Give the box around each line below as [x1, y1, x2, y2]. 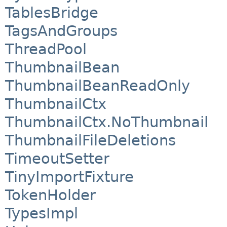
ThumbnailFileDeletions [5, 132, 176, 149]
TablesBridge [5, 4, 98, 22]
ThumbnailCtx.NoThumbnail [5, 113, 208, 131]
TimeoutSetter [5, 150, 109, 168]
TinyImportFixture [5, 168, 134, 186]
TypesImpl [5, 205, 78, 222]
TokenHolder [5, 186, 96, 204]
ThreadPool [5, 41, 87, 58]
